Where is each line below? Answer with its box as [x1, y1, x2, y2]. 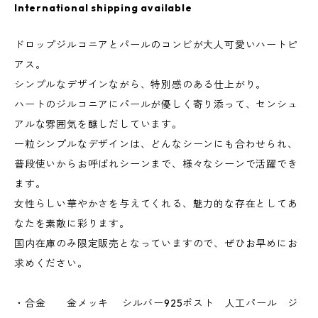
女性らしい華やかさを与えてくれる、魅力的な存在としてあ [14, 197, 298, 210]
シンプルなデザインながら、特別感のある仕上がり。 [14, 78, 267, 91]
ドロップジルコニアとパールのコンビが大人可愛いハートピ [14, 38, 298, 51]
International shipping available [14, 1, 192, 14]
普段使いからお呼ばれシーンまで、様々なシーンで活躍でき [14, 158, 298, 170]
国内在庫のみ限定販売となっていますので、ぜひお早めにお [14, 237, 298, 250]
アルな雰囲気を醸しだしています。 [14, 118, 182, 131]
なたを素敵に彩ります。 [14, 217, 130, 230]
